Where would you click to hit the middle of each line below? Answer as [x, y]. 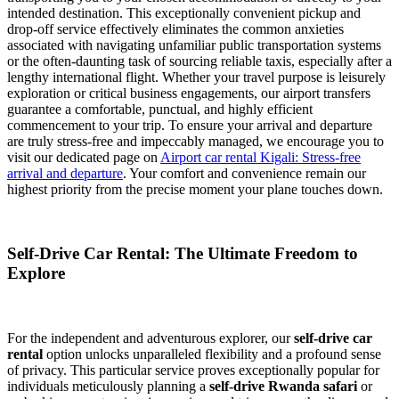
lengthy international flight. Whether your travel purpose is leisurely [196, 77]
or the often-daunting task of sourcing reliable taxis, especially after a [199, 61]
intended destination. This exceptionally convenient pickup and [184, 12]
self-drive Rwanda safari [283, 386]
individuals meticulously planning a [108, 386]
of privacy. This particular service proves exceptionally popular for [193, 370]
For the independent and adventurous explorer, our [151, 338]
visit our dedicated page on [84, 157]
